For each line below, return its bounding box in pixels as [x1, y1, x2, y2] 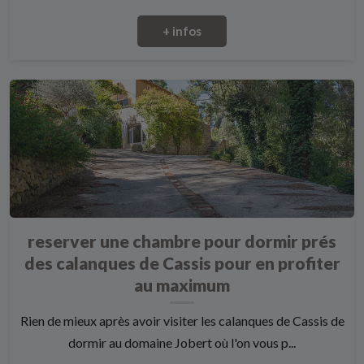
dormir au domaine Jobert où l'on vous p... [68, 335, 296, 351]
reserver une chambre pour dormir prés [28, 231, 336, 252]
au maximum [134, 275, 230, 296]
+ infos [162, 24, 201, 39]
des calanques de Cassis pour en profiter [24, 253, 340, 274]
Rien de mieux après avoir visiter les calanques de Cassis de [19, 313, 344, 329]
